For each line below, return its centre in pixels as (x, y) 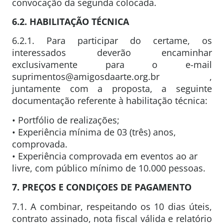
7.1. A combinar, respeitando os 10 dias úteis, (112, 206)
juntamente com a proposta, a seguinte (112, 89)
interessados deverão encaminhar (112, 53)
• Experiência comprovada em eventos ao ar (105, 156)
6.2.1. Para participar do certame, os (112, 41)
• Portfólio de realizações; (66, 120)
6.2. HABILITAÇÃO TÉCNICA (70, 22)
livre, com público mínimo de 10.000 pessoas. (109, 168)
